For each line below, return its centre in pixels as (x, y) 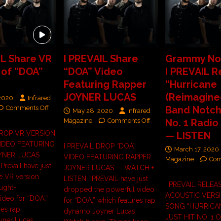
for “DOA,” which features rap (109, 201)
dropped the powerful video (109, 190)
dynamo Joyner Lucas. (100, 211)
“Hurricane (191, 85)
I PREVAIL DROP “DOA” (99, 146)
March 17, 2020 (196, 149)
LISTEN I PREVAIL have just (106, 179)
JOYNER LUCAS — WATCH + (109, 168)
